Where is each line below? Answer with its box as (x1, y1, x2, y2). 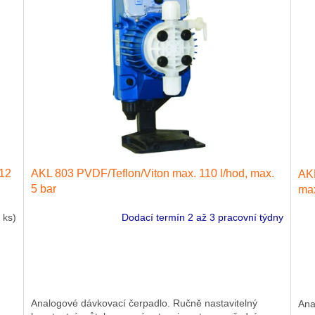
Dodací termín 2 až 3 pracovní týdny (121, 212, 283, 224)
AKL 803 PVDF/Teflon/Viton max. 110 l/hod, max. (31, 167, 275, 179)
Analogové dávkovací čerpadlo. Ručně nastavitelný (31, 297, 258, 309)
